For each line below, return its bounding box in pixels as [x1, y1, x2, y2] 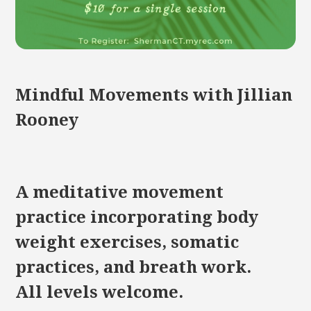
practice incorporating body [15, 208, 259, 228]
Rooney [15, 110, 79, 131]
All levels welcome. [15, 283, 184, 303]
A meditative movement [15, 183, 224, 203]
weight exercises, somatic [15, 233, 239, 253]
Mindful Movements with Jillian [15, 85, 293, 106]
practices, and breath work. [15, 258, 252, 278]
